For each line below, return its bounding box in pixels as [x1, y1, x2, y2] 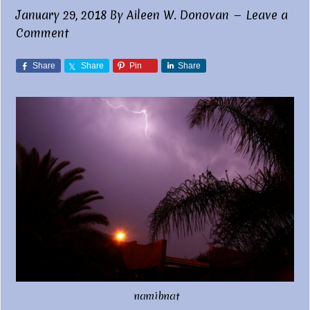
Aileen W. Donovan [127, 7, 230, 23]
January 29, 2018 [16, 7, 107, 23]
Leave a [246, 7, 289, 23]
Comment [16, 25, 69, 41]
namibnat [134, 289, 180, 304]
